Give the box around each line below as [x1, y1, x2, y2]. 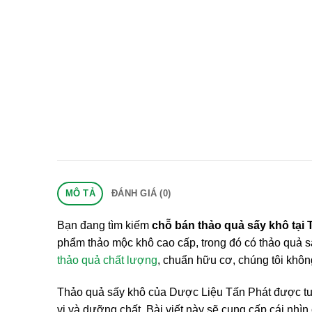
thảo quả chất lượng [57, 254, 157, 267]
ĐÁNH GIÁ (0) [111, 188, 171, 199]
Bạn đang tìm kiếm [57, 219, 152, 232]
